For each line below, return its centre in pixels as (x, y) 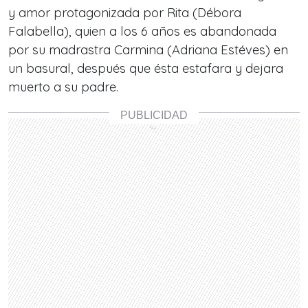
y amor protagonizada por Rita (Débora (125, 12)
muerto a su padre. (63, 87)
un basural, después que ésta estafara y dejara (146, 68)
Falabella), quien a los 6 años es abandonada (142, 31)
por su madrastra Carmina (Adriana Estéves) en (148, 49)
